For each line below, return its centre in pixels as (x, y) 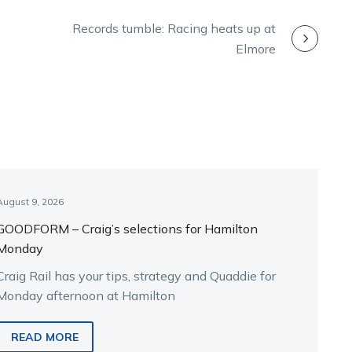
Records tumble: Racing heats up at (174, 29)
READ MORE (45, 337)
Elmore (256, 49)
